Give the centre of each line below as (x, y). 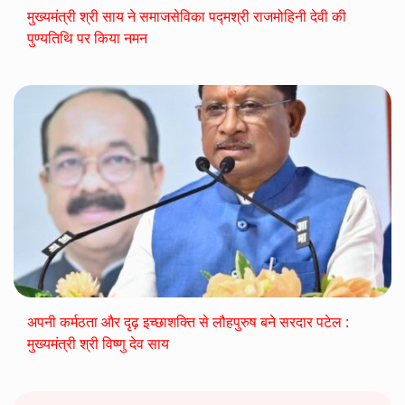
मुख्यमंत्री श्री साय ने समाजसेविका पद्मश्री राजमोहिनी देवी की (187, 17)
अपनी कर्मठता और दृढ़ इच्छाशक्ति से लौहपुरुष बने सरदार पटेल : (188, 322)
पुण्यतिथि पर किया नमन (87, 38)
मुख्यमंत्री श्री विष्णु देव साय (98, 344)
